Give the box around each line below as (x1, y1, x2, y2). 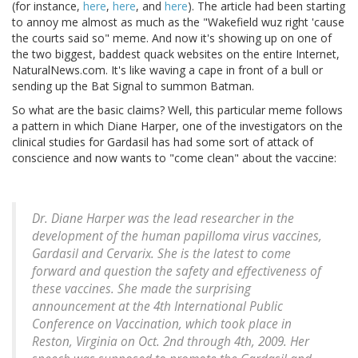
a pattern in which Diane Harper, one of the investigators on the (12, 118, 343, 134)
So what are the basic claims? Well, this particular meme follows (12, 102, 343, 118)
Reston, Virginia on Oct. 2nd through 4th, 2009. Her (32, 333, 309, 351)
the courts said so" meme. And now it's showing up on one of (12, 30, 332, 46)
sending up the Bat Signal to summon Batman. (12, 78, 254, 94)
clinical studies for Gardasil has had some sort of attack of (12, 134, 313, 150)
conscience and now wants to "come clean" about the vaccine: (12, 150, 336, 166)
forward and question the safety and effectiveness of (32, 263, 321, 280)
